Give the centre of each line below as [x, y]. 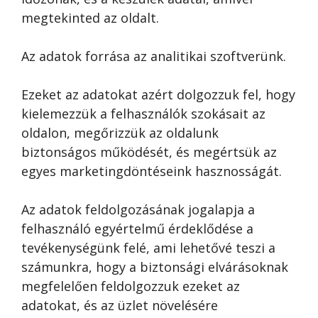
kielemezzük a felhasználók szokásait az [143, 114]
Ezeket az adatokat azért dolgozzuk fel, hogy [158, 94]
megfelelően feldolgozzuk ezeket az [131, 286]
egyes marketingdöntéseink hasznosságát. [152, 171]
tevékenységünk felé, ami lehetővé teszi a [148, 248]
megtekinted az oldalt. [90, 18]
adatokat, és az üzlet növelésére [120, 305]
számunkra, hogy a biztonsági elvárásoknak [155, 267]
